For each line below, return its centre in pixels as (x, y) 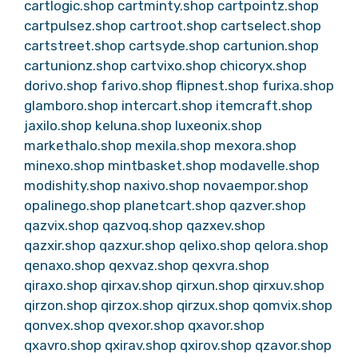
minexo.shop (64, 165)
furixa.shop (298, 86)
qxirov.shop (216, 345)
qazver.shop (268, 205)
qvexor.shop (146, 325)
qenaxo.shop (65, 265)
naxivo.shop (162, 185)
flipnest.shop (217, 86)
